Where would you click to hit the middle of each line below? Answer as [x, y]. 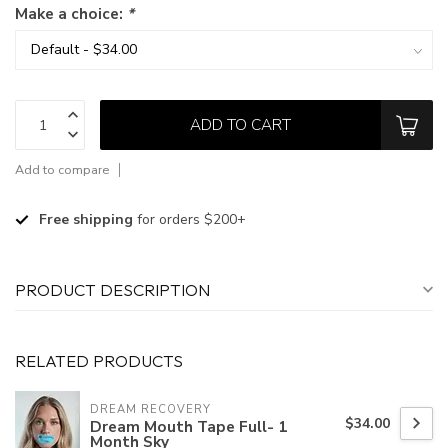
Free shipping [86, 220]
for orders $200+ [189, 220]
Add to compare [62, 170]
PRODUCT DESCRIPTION [112, 290]
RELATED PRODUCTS [99, 361]
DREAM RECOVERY [150, 410]
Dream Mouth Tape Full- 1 [188, 427]
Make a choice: [71, 14]
